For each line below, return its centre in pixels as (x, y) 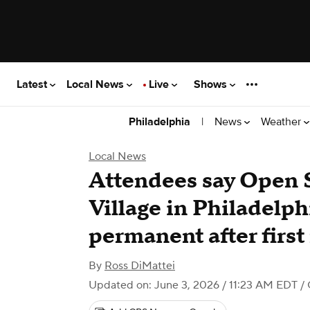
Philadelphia (159, 122)
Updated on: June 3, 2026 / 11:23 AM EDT (193, 285)
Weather (282, 121)
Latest (33, 84)
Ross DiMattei (140, 266)
